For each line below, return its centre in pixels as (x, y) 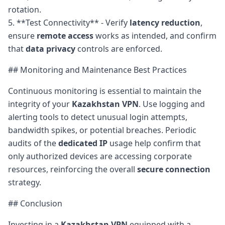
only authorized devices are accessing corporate (100, 156)
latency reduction (165, 22)
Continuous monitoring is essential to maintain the (105, 91)
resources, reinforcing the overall (73, 169)
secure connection (174, 169)
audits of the (33, 143)
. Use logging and (172, 104)
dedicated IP (83, 143)
